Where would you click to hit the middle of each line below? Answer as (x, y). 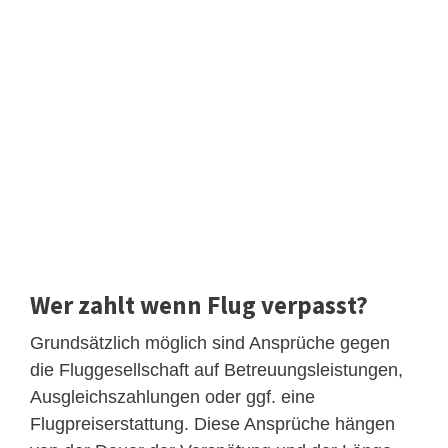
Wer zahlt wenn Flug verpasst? (199, 304)
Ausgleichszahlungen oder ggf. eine (172, 396)
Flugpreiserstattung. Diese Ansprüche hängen (212, 423)
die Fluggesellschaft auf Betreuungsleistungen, (216, 369)
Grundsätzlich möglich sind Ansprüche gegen (210, 342)
